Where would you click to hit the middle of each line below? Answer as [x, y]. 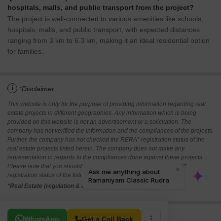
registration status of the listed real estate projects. [74, 175]
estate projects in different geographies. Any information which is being [102, 113]
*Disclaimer [37, 89]
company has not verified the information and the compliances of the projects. [110, 131]
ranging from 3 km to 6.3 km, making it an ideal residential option [109, 41]
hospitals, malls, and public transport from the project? [101, 8]
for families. [25, 52]
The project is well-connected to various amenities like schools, [105, 19]
